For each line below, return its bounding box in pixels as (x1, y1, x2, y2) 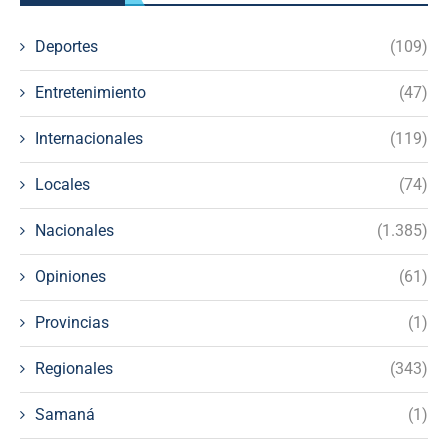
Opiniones (35, 266, 106, 286)
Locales (35, 174, 90, 194)
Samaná (35, 404, 95, 424)
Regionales (35, 358, 113, 378)
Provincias (35, 312, 109, 332)
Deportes (35, 36, 98, 56)
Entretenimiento (35, 82, 146, 102)
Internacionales (35, 128, 143, 148)
